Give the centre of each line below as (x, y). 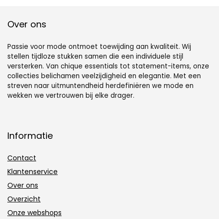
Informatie (30, 135)
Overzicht (24, 199)
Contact (22, 158)
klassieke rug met (53, 23)
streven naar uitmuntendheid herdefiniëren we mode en (100, 86)
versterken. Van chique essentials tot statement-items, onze (108, 66)
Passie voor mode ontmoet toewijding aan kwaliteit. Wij (99, 46)
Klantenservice (33, 171)
